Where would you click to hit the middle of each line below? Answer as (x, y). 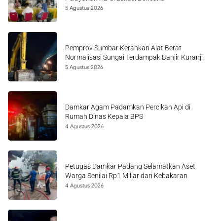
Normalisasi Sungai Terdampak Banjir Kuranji (134, 57)
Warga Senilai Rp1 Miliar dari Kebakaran (126, 176)
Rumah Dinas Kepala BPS (104, 116)
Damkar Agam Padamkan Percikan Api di (128, 107)
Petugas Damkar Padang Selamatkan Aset (130, 166)
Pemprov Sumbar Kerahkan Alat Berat (123, 48)
